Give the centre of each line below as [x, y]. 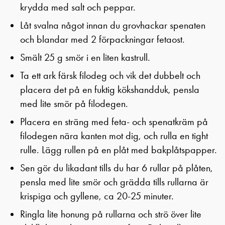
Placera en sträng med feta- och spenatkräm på [114, 122]
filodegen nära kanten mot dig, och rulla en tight [114, 136]
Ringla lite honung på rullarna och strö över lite [111, 214]
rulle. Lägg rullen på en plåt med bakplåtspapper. [119, 150]
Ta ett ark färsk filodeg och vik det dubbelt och [110, 75]
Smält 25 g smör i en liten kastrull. [85, 57]
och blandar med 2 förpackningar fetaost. [102, 39]
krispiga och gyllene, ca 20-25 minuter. [97, 196]
